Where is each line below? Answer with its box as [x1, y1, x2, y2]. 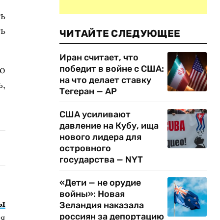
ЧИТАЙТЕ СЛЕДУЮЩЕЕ [59, 27, 181, 39]
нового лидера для [59, 132, 141, 142]
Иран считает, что [59, 52, 138, 63]
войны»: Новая [59, 189, 125, 199]
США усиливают [59, 109, 131, 120]
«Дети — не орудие [59, 177, 141, 188]
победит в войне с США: [59, 63, 164, 74]
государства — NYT [59, 154, 143, 165]
